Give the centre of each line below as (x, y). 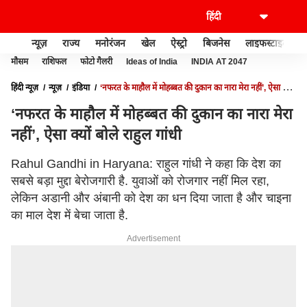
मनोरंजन (110, 43)
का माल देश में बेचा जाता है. (70, 215)
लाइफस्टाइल (267, 43)
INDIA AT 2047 (219, 62)
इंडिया (81, 88)
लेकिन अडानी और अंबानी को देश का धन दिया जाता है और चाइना (151, 198)
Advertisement (153, 238)
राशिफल (54, 62)
